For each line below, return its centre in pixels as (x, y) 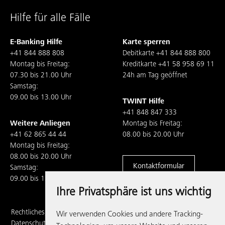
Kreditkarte (140, 65)
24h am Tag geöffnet (155, 76)
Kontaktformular (159, 166)
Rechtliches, (29, 213)
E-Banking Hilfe (37, 42)
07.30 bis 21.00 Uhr (41, 76)
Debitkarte (139, 53)
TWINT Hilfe (143, 102)
